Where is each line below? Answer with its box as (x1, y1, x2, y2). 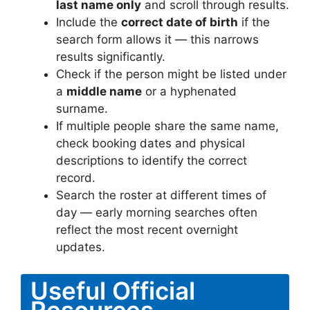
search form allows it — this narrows (56, 33, 259, 46)
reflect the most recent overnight (56, 223, 238, 237)
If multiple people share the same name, (56, 119, 279, 133)
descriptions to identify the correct (56, 154, 247, 167)
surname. (56, 102, 108, 116)
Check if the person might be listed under (56, 67, 286, 81)
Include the (56, 15, 121, 29)
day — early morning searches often (56, 206, 257, 219)
